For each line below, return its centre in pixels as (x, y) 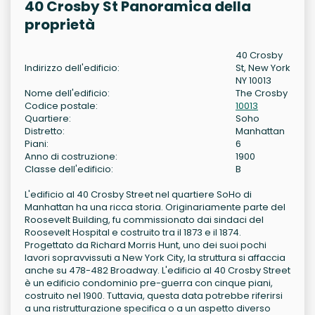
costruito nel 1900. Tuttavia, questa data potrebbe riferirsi (154, 296)
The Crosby (262, 93)
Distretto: (45, 131)
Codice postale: (61, 106)
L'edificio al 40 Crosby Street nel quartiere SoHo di (138, 194)
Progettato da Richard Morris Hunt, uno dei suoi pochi (146, 245)
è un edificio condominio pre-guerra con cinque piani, (149, 283)
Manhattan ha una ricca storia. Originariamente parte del (155, 207)
